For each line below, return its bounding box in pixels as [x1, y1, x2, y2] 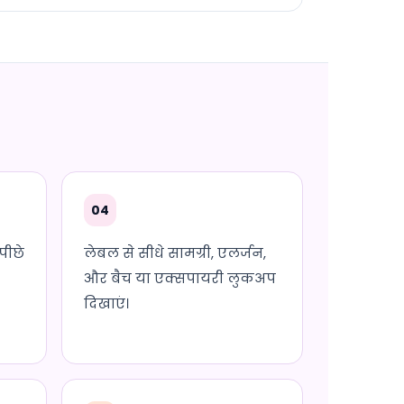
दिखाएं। [84, 294, 129, 313]
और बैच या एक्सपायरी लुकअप [84, 269, 276, 288]
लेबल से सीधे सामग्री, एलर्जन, [84, 243, 266, 262]
